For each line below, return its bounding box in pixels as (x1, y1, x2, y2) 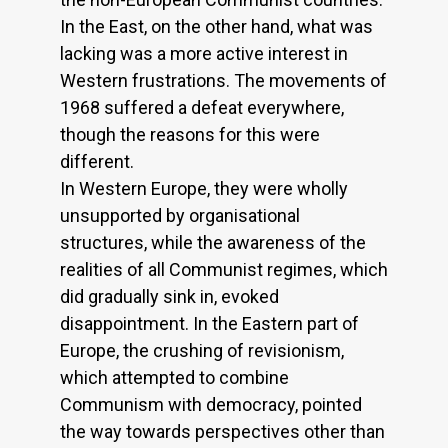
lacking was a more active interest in (60, 43, 348, 65)
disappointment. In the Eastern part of (60, 313, 359, 335)
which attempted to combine (60, 367, 289, 389)
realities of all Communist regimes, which (60, 259, 388, 281)
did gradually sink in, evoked (60, 286, 279, 308)
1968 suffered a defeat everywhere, (60, 97, 344, 119)
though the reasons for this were (60, 124, 320, 146)
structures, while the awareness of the (60, 232, 366, 254)
